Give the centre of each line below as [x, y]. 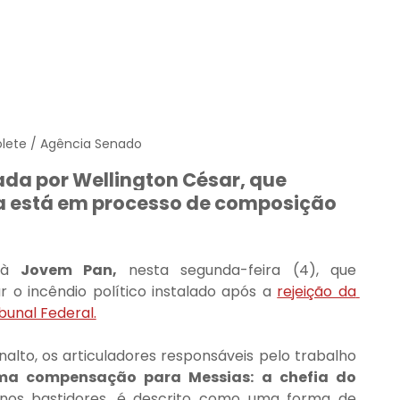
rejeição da [317, 291]
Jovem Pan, [68, 270]
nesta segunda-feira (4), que [237, 270]
